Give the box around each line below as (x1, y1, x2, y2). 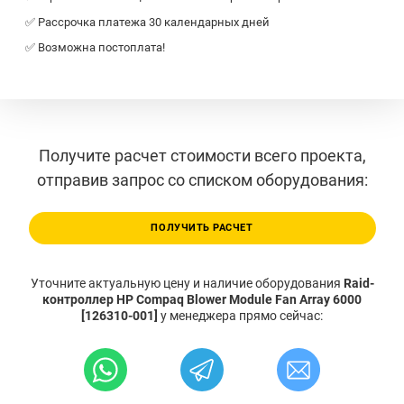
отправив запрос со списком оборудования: (36, 170, 368, 190)
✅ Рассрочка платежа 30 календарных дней (25, 14, 270, 29)
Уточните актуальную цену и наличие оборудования (30, 275, 344, 290)
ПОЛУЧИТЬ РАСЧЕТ (151, 221, 253, 234)
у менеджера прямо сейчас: (161, 308, 323, 323)
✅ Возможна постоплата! (25, 41, 165, 55)
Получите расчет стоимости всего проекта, (38, 146, 366, 166)
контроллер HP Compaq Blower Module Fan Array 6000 (42, 291, 362, 307)
